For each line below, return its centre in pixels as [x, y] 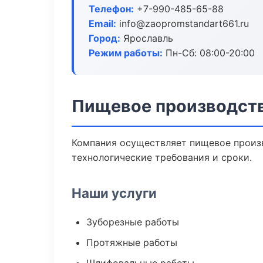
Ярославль [147, 38]
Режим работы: [126, 53]
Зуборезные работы [133, 222]
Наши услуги [114, 193]
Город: [104, 38]
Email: [102, 23]
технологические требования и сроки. [162, 157]
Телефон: [111, 9]
